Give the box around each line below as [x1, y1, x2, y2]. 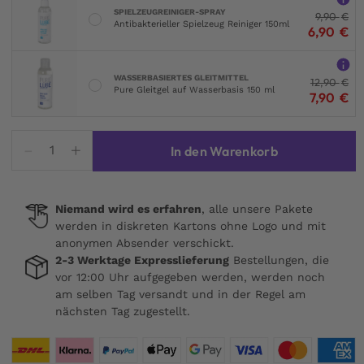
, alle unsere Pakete [201, 202, 313, 215]
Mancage [50, 132, 107, 147]
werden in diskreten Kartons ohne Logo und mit [55, 219, 326, 232]
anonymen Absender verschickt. [55, 236, 234, 249]
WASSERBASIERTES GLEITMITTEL [114, 72, 249, 82]
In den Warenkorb [171, 143, 278, 159]
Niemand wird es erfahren [55, 202, 201, 215]
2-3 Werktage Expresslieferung [55, 253, 229, 266]
